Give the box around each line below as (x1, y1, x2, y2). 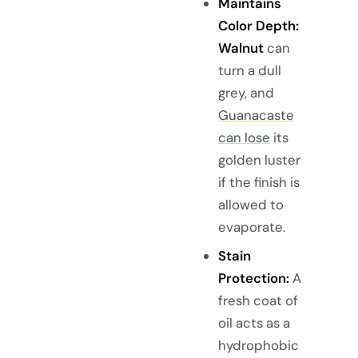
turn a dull (217, 61, 281, 79)
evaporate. (217, 217, 285, 236)
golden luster (217, 150, 300, 169)
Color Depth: (217, 16, 299, 34)
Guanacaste (217, 105, 294, 124)
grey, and (217, 83, 274, 101)
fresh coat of (217, 291, 298, 309)
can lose (217, 128, 270, 146)
